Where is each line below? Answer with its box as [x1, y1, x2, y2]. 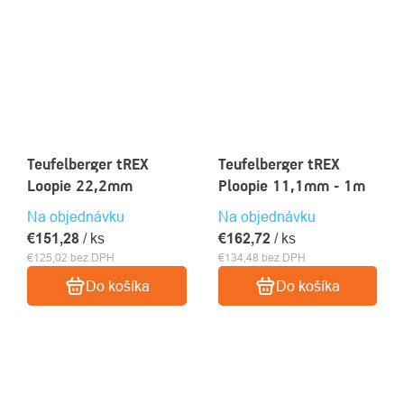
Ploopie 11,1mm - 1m [217, 176, 365, 197]
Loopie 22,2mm [27, 176, 133, 197]
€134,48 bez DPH [217, 251, 306, 265]
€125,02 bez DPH [27, 251, 115, 265]
